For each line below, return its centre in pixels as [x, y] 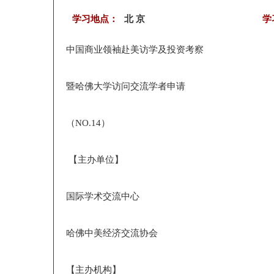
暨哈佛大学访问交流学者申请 [126, 86]
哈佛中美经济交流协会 [112, 233]
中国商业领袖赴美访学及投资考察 [135, 50]
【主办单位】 [95, 160]
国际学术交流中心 [103, 196]
